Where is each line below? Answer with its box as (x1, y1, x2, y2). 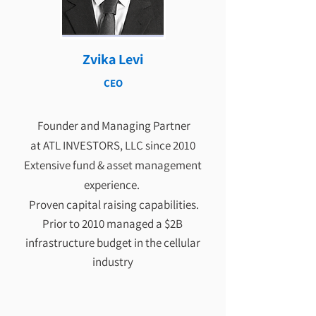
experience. (83, 177, 142, 193)
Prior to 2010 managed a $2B (42, 216, 183, 231)
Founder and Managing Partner (35, 118, 190, 133)
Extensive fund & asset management (23, 157, 202, 173)
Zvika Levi (83, 50, 143, 68)
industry (92, 254, 133, 269)
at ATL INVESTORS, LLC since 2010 (30, 138, 195, 153)
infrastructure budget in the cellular (25, 235, 200, 250)
